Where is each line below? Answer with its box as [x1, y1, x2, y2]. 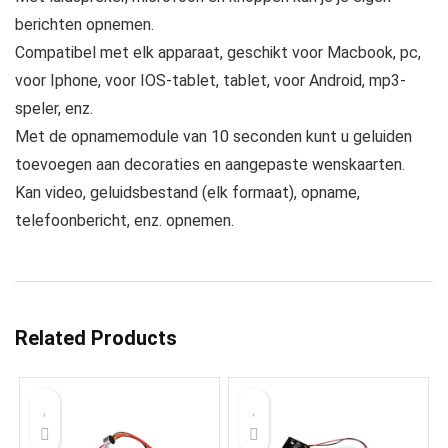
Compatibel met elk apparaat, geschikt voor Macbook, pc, [15, 42, 421, 62]
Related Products [15, 325, 177, 350]
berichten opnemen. [15, 14, 154, 34]
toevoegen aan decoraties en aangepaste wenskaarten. [15, 154, 405, 174]
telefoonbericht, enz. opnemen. [15, 210, 234, 230]
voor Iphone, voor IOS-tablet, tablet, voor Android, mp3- [15, 70, 406, 90]
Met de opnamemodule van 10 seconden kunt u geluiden [15, 126, 412, 146]
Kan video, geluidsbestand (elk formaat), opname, [15, 182, 360, 202]
